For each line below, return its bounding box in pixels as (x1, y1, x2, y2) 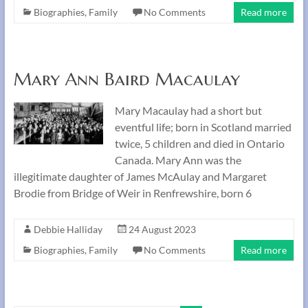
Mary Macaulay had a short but (114, 104, 262, 117)
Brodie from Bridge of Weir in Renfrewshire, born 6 (13, 186, 252, 199)
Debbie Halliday (33, 223, 102, 235)
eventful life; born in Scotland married (114, 120, 291, 133)
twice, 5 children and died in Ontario (114, 137, 285, 150)
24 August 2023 (128, 223, 196, 235)
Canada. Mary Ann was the (114, 153, 241, 166)
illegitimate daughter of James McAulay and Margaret (13, 170, 267, 183)
